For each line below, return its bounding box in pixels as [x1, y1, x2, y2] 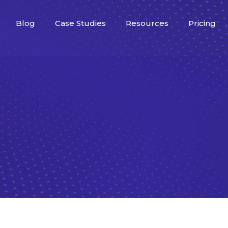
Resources [126, 18, 168, 28]
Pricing [188, 18, 216, 28]
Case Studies [55, 18, 106, 28]
